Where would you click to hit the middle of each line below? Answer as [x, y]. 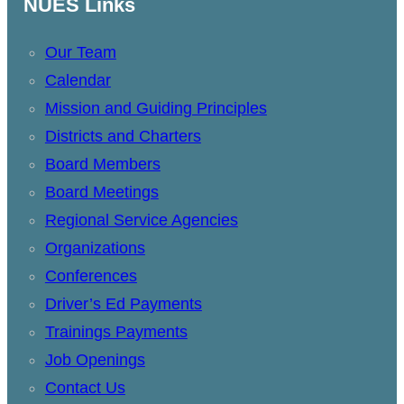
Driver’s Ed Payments [123, 304]
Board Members [102, 165]
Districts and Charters [123, 137]
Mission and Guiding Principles [156, 109]
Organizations [95, 248]
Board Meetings [101, 193]
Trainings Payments [116, 332]
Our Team [80, 53]
